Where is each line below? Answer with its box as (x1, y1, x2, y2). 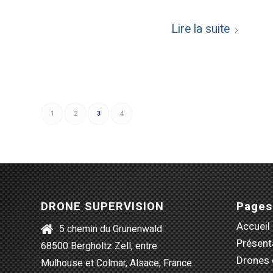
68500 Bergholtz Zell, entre (41, 240, 157, 252)
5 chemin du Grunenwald (59, 223, 162, 235)
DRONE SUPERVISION (41, 199, 164, 213)
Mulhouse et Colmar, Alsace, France (41, 257, 192, 269)
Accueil (236, 219, 270, 232)
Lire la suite (171, 21, 230, 36)
